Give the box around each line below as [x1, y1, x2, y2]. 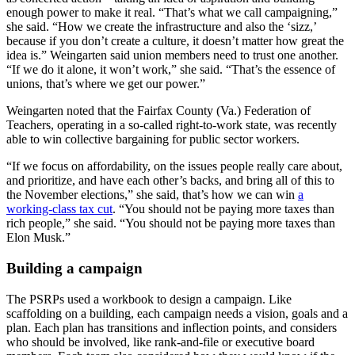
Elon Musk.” [6, 231, 74, 245]
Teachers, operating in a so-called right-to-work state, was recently [6, 118, 337, 132]
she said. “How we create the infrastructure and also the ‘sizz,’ [6, 20, 316, 34]
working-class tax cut [6, 202, 113, 216]
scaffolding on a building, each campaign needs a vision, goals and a [6, 306, 348, 320]
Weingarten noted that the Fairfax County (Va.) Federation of [6, 104, 311, 118]
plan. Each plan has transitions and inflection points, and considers [6, 320, 337, 334]
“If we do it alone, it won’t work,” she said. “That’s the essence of [6, 63, 335, 77]
